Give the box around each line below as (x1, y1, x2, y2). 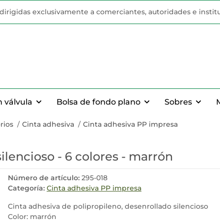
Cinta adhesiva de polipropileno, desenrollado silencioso (8, 202, 208, 211)
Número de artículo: (8, 173, 82, 182)
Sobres (165, 97, 192, 107)
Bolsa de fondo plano (56, 97, 140, 107)
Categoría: (8, 184, 47, 192)
